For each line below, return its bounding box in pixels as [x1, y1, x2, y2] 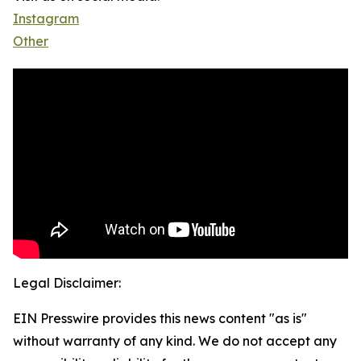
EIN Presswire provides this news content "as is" [13, 310, 307, 327]
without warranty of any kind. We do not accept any [13, 333, 337, 350]
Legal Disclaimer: [13, 275, 121, 292]
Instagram [13, 10, 79, 27]
